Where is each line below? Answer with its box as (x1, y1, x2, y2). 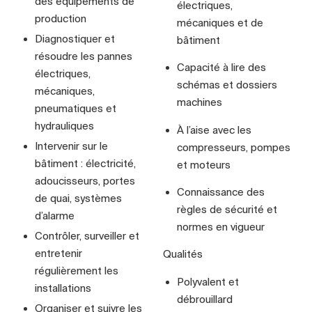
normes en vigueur (177, 220, 265, 233)
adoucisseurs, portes (35, 174, 135, 187)
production (35, 12, 86, 24)
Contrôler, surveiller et (35, 229, 139, 242)
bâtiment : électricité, (35, 157, 136, 169)
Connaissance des (177, 185, 265, 198)
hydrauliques (35, 119, 94, 132)
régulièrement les (35, 264, 118, 276)
